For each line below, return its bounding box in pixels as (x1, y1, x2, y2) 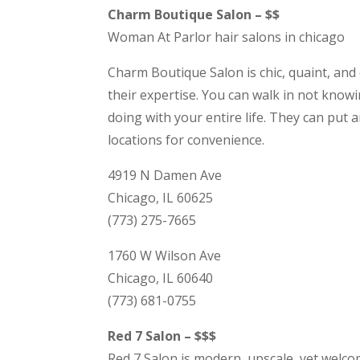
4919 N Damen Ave (108, 166, 223, 185)
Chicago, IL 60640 (108, 269, 214, 288)
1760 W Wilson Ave (108, 247, 222, 265)
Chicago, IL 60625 (108, 189, 214, 207)
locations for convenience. (108, 131, 265, 149)
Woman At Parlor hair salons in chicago (108, 28, 346, 47)
